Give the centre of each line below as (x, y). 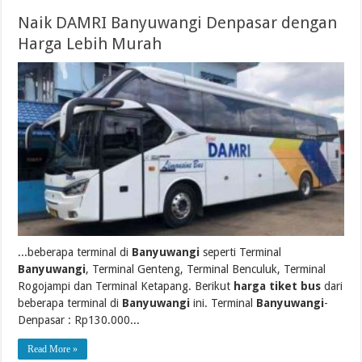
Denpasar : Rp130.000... (79, 320)
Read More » (53, 349)
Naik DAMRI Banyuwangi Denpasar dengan (178, 23)
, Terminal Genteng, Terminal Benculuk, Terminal (206, 269)
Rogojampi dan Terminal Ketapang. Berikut (126, 286)
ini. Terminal (223, 303)
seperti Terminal (241, 253)
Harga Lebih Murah (90, 44)
